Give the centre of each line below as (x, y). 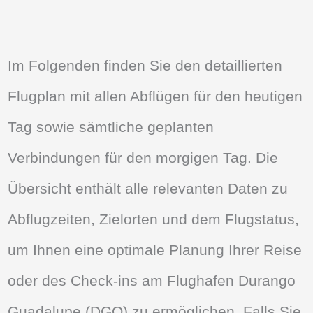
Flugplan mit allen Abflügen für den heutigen (155, 96)
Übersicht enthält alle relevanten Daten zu (148, 189)
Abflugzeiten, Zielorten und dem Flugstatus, (154, 219)
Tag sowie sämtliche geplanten (111, 127)
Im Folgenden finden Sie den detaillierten (145, 66)
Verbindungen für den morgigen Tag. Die (143, 158)
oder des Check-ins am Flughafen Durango (152, 281)
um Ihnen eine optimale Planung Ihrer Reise (155, 250)
